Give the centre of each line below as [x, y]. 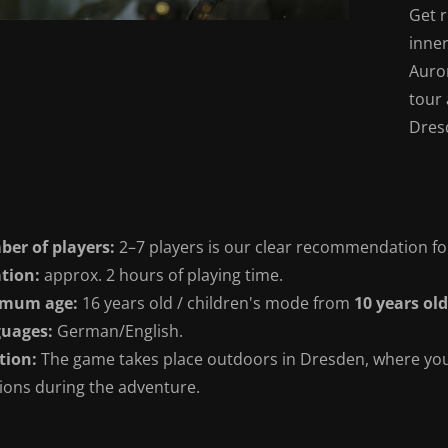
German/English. [118, 330]
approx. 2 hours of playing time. [161, 274]
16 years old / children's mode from [216, 302]
